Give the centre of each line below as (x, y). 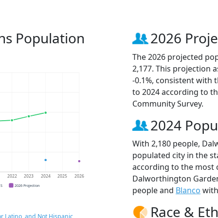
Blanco (188, 190)
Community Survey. (168, 103)
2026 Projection (27, 185)
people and (154, 190)
